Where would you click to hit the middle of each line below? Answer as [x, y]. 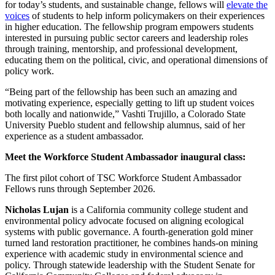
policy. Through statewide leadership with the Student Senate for [130, 265]
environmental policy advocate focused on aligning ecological [124, 221]
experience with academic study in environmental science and [124, 254]
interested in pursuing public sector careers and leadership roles [126, 38]
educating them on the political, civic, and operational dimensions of [136, 60]
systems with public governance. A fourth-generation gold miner [129, 232]
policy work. [29, 71]
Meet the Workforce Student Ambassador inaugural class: [125, 157]
